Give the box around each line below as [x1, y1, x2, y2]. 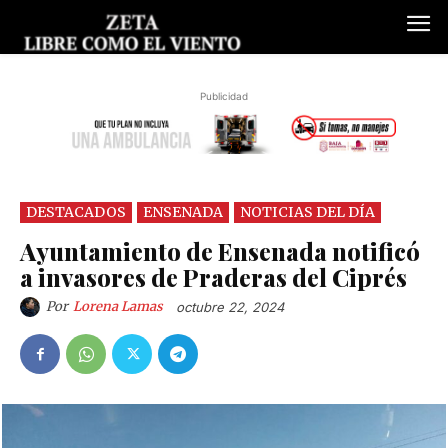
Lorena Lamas [73, 298, 163, 316]
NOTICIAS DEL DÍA [240, 202, 375, 221]
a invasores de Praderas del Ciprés [20, 260, 407, 293]
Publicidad [200, 90, 248, 103]
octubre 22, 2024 [176, 299, 284, 316]
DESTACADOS [26, 202, 126, 221]
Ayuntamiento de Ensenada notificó [20, 234, 420, 267]
